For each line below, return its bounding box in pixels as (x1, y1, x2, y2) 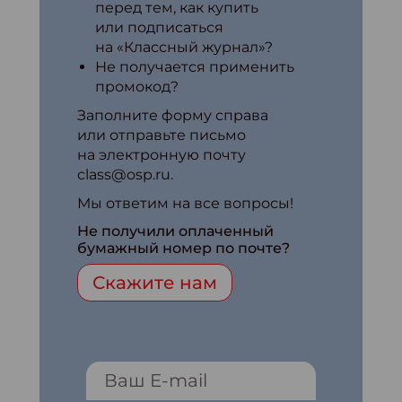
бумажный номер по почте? (77, 239, 290, 257)
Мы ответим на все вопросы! (77, 194, 293, 212)
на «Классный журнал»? (95, 38, 273, 56)
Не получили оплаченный (77, 222, 274, 240)
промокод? (95, 77, 179, 95)
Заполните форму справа (77, 106, 268, 124)
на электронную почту (77, 145, 246, 163)
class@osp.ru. (77, 165, 173, 183)
